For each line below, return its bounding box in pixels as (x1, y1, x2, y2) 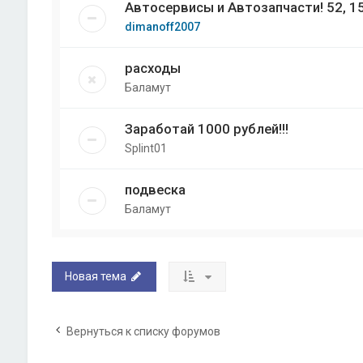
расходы (124, 60, 181, 77)
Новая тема (64, 270, 126, 284)
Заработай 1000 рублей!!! (124, 121, 288, 138)
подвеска (124, 181, 186, 199)
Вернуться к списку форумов (66, 325, 220, 339)
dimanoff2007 (124, 20, 200, 34)
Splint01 (124, 142, 167, 156)
